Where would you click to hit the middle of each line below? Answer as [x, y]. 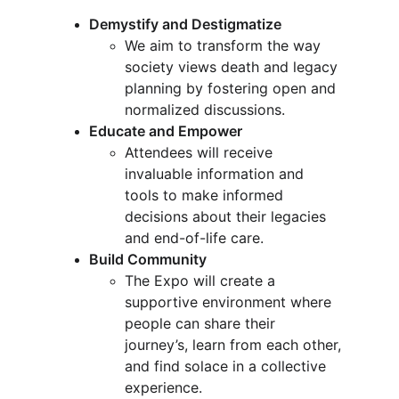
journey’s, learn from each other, [235, 345]
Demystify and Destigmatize [185, 24]
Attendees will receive [201, 152]
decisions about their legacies [228, 216]
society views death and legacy [233, 67]
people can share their [202, 323]
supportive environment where [230, 302]
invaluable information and [216, 174]
